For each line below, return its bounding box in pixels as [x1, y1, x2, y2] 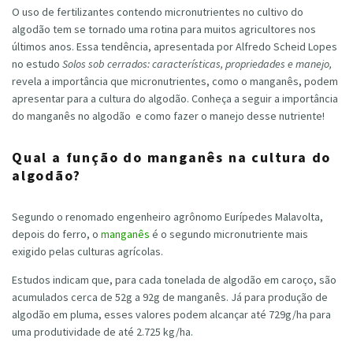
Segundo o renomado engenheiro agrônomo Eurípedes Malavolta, [12, 209, 323, 224]
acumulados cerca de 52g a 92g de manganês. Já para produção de [12, 289, 328, 304]
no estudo [12, 56, 62, 71]
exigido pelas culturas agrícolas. [12, 243, 163, 258]
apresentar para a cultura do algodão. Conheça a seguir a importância [12, 91, 338, 106]
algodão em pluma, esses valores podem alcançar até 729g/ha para [12, 307, 331, 321]
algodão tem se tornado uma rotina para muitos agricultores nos [12, 21, 316, 36]
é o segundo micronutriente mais [150, 226, 308, 241]
